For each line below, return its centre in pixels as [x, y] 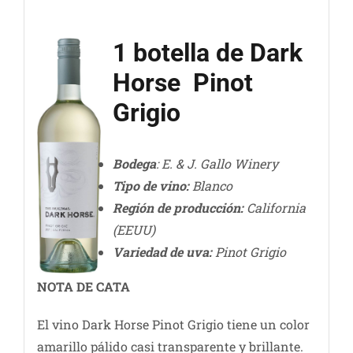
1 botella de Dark [207, 53]
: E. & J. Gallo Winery [217, 164]
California [276, 208]
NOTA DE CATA [83, 287]
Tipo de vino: [150, 186]
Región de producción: [178, 208]
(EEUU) [134, 230]
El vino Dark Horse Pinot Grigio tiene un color [173, 325]
